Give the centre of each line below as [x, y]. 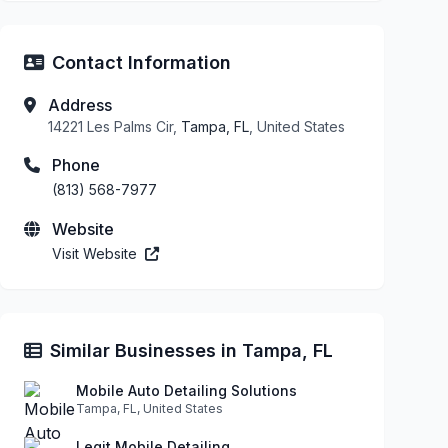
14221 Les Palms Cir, [114, 126]
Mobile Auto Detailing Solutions [186, 390]
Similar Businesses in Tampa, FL [191, 350]
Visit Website [96, 253]
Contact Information [141, 62]
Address [80, 104]
